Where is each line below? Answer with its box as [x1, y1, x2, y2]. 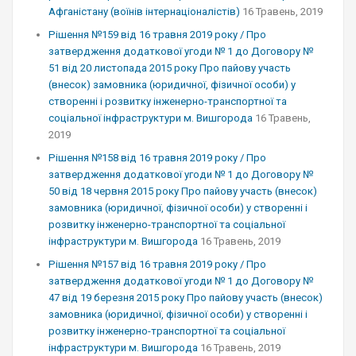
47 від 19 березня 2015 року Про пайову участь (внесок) [48, 292, 323, 304]
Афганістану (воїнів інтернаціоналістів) [48, 6, 240, 17]
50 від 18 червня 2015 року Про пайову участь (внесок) [48, 185, 317, 197]
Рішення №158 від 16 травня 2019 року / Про [48, 152, 266, 164]
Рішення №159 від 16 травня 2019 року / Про [48, 29, 266, 41]
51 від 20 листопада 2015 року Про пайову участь [48, 62, 291, 74]
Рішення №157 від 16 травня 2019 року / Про [48, 258, 266, 270]
